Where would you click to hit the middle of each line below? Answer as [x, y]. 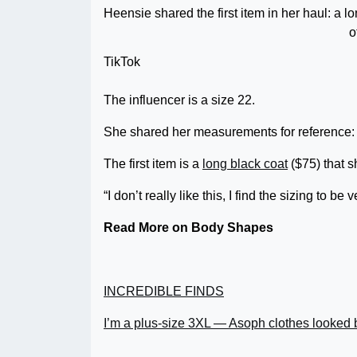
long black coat [245, 163]
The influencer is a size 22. [179, 100]
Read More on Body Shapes [188, 227]
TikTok [122, 61]
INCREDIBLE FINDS [164, 291]
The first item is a [153, 163]
